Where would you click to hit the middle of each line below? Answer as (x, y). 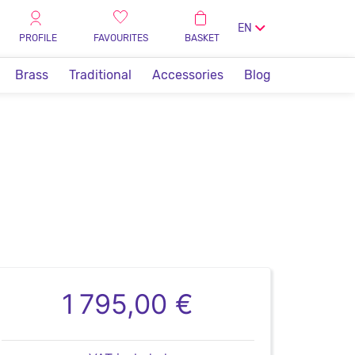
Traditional (100, 75)
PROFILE (38, 38)
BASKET (202, 38)
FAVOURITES (121, 38)
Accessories (188, 75)
